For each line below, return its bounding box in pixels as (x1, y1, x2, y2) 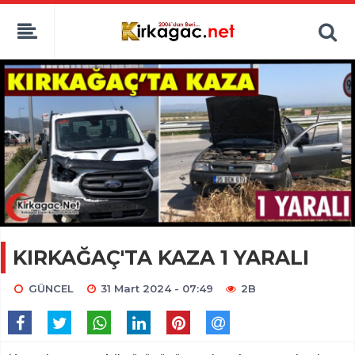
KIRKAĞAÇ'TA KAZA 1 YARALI (13, 245, 309, 269)
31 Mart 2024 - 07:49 (101, 281, 214, 295)
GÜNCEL (28, 281, 74, 295)
